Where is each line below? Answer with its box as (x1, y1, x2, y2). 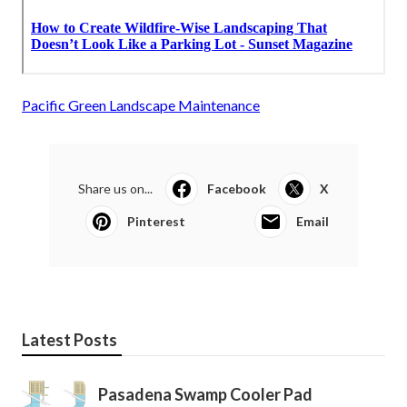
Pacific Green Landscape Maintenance (22, 96, 260, 114)
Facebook (206, 181, 266, 197)
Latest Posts (22, 330, 117, 351)
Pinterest (127, 213, 185, 230)
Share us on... (78, 181, 153, 197)
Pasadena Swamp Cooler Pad (98, 384, 313, 405)
